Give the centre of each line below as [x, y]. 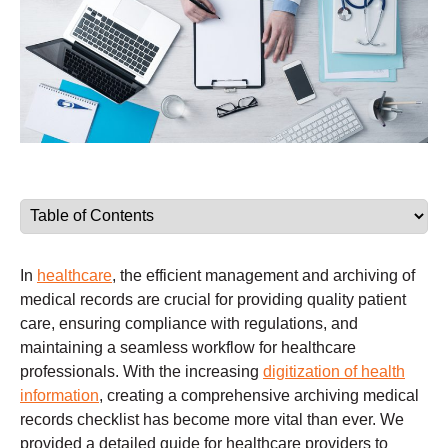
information [59, 395]
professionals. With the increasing [141, 371]
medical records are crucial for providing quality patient [213, 299]
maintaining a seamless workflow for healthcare [188, 347]
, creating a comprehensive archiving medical [259, 395]
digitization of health [334, 371]
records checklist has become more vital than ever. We [212, 419]
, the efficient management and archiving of [263, 275]
